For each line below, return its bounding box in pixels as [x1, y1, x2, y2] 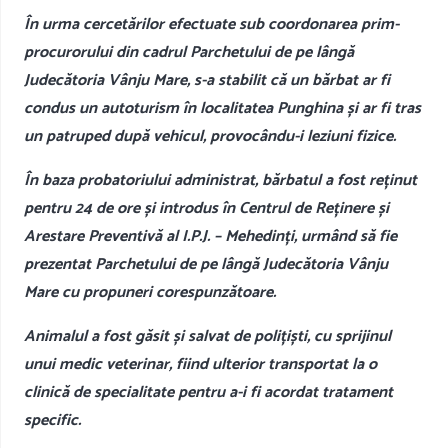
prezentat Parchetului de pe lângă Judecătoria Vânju [24, 250, 388, 278]
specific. [24, 406, 81, 434]
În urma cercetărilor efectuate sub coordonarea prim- [24, 10, 399, 38]
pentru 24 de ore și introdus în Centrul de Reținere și [24, 194, 389, 222]
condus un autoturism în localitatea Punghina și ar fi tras [24, 94, 421, 122]
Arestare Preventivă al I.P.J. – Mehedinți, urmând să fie [24, 222, 397, 250]
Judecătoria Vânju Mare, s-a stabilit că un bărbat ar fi [24, 66, 390, 94]
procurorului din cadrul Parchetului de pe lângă [24, 38, 354, 66]
